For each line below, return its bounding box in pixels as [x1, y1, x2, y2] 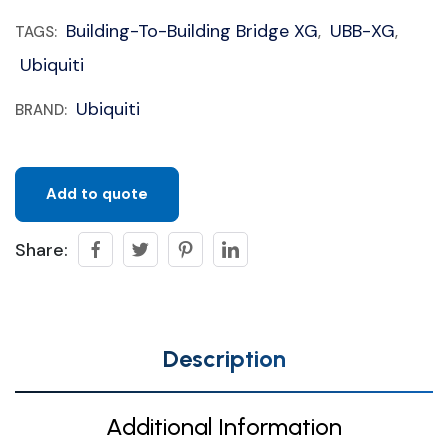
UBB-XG [330, 19, 395, 43]
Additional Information [106, 412, 342, 441]
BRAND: [15, 100, 71, 120]
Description [162, 344, 286, 373]
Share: [15, 237, 68, 262]
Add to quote [46, 184, 148, 204]
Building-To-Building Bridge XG [66, 19, 318, 43]
